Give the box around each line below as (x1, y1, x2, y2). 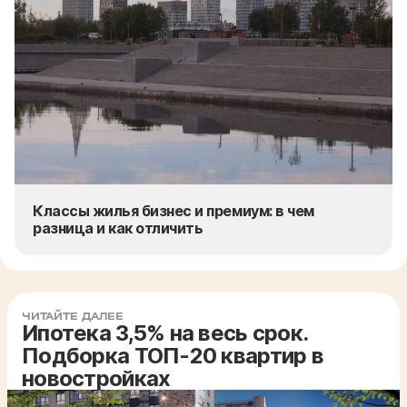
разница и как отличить (33, 218, 203, 237)
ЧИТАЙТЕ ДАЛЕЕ (22, 309, 124, 323)
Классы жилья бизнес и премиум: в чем (33, 201, 314, 220)
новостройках (22, 364, 171, 392)
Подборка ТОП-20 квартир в (22, 342, 323, 369)
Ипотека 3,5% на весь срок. (22, 319, 308, 346)
